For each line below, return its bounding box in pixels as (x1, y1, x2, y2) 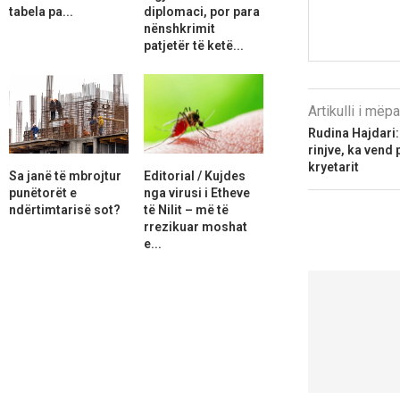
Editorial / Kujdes (143, 168, 246, 183)
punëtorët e (9, 185, 77, 200)
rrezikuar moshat (143, 219, 247, 234)
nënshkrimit (143, 21, 215, 36)
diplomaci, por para (143, 4, 260, 19)
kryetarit (307, 160, 359, 175)
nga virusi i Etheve (143, 185, 250, 200)
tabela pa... (9, 4, 73, 19)
